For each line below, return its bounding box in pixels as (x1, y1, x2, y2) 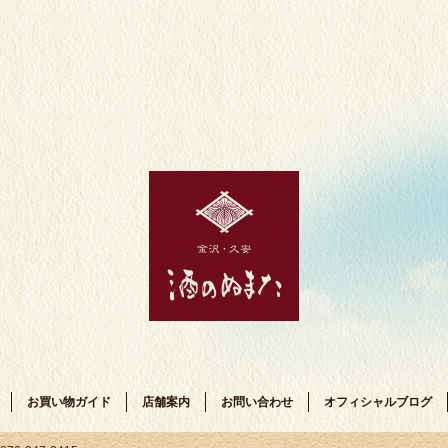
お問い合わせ (221, 395, 293, 410)
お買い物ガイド (27, 395, 111, 410)
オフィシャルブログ (324, 395, 432, 410)
